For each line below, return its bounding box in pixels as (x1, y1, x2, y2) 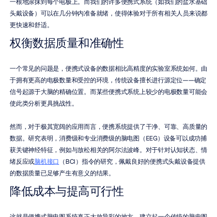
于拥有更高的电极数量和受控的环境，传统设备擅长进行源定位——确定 (10, 76, 206, 84)
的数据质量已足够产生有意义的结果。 (10, 169, 115, 177)
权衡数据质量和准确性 (10, 35, 124, 50)
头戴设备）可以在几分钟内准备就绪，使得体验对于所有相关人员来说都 (10, 9, 207, 17)
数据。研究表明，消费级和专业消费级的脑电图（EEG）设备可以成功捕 (10, 134, 207, 142)
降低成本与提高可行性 (10, 184, 124, 199)
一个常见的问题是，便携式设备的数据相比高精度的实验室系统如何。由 (10, 64, 207, 73)
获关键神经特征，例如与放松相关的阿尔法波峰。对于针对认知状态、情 (10, 146, 207, 154)
